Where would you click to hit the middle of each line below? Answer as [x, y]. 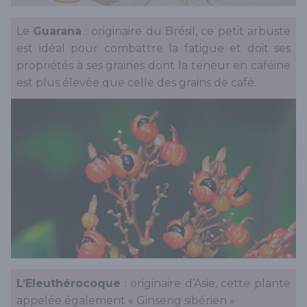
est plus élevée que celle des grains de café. [136, 83]
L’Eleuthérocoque [69, 283]
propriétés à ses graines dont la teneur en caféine [153, 66]
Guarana [58, 32]
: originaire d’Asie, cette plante [206, 283]
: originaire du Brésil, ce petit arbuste [186, 32]
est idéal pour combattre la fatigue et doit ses [153, 49]
